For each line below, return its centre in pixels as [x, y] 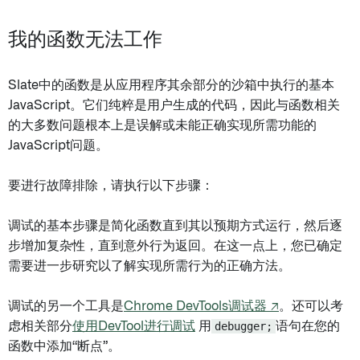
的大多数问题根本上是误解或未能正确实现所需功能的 [162, 125]
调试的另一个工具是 [66, 306]
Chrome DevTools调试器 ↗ [201, 306]
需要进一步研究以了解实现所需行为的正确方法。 [149, 266]
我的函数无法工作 [85, 40]
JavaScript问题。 [58, 145]
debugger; [243, 326]
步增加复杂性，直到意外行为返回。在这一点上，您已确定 [175, 246]
